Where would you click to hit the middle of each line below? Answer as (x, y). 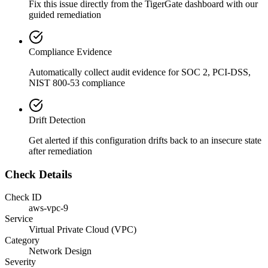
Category (22, 240)
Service (19, 219)
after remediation (60, 151)
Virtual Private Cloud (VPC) (83, 230)
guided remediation (65, 14)
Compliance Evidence (70, 51)
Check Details (38, 174)
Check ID (23, 197)
